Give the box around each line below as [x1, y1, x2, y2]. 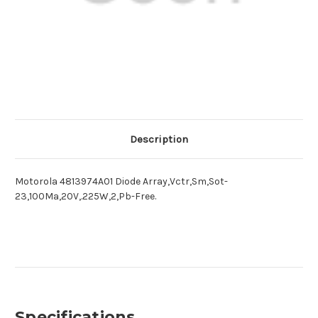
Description [130, 133, 188, 146]
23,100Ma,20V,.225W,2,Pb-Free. [15, 190, 156, 203]
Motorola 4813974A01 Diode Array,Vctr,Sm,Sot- [15, 175, 228, 188]
